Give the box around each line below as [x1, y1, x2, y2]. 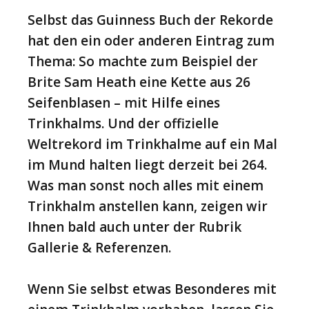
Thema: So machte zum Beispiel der [28, 52, 258, 71]
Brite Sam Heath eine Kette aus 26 [28, 73, 250, 92]
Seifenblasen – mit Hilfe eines [28, 94, 220, 112]
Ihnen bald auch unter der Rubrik [28, 218, 241, 237]
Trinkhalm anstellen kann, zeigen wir [28, 197, 268, 216]
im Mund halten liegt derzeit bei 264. [28, 156, 267, 175]
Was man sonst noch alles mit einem [28, 177, 263, 195]
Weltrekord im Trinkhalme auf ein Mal [28, 135, 277, 154]
